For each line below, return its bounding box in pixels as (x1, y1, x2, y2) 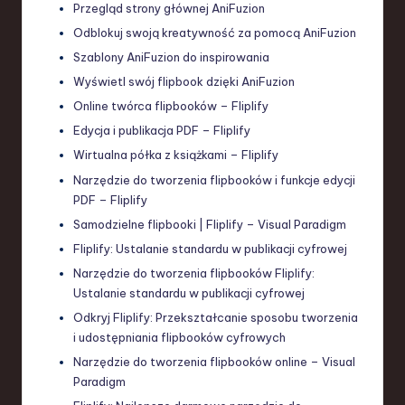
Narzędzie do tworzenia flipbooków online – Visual (73, 354, 355, 370)
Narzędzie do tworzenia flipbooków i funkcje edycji (73, 172, 355, 187)
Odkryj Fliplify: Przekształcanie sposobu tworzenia (73, 310, 358, 325)
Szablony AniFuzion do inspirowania (73, 50, 269, 65)
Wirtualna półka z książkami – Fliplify (73, 147, 278, 163)
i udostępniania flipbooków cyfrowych (73, 330, 286, 345)
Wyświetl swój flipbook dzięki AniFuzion (73, 74, 295, 89)
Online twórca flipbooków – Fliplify (73, 99, 268, 114)
